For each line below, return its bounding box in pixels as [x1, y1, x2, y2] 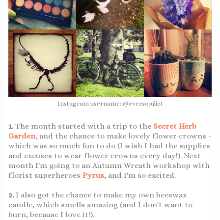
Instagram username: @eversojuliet [57, 99, 163, 107]
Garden [8, 131, 35, 140]
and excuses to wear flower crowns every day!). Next [8, 151, 201, 160]
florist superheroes [8, 170, 82, 180]
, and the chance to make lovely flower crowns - [35, 131, 211, 140]
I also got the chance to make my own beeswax [16, 190, 187, 199]
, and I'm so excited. [104, 170, 178, 180]
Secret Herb [153, 121, 196, 131]
